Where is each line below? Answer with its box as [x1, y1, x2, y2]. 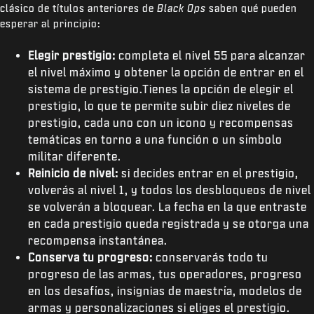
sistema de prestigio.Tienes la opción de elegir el [28, 83, 294, 95]
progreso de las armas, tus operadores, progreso [28, 268, 302, 280]
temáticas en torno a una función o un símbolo [28, 133, 282, 145]
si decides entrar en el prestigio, [118, 167, 299, 179]
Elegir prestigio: [28, 49, 118, 61]
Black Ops [157, 3, 206, 13]
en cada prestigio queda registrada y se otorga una [28, 217, 309, 229]
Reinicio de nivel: [28, 167, 118, 179]
